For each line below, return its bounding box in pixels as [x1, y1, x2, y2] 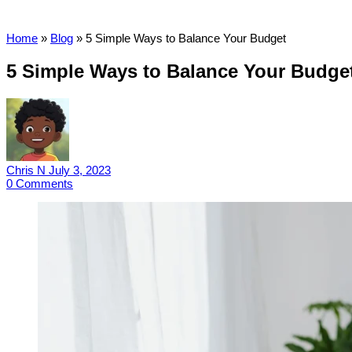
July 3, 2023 [49, 163, 111, 177]
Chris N [6, 163, 49, 177]
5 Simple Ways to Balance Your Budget [86, 31, 286, 45]
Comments [16, 176, 73, 190]
